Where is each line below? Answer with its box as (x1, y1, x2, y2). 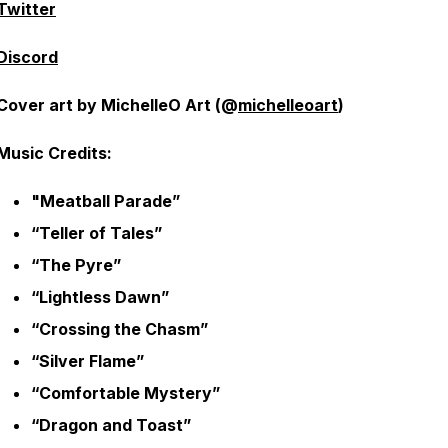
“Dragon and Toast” (31, 415, 191, 435)
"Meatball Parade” (31, 191, 184, 211)
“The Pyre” (31, 255, 121, 275)
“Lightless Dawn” (31, 287, 169, 307)
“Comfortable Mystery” (31, 383, 220, 403)
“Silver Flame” (31, 351, 144, 371)
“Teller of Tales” (31, 223, 162, 243)
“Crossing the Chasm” (31, 319, 208, 339)
